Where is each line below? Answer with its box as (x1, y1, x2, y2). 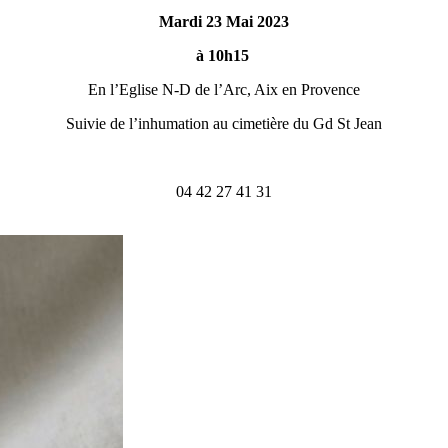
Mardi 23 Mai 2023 (159, 12, 289, 30)
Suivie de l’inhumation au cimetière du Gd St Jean (66, 114, 382, 132)
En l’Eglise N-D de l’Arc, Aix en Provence (88, 80, 360, 98)
